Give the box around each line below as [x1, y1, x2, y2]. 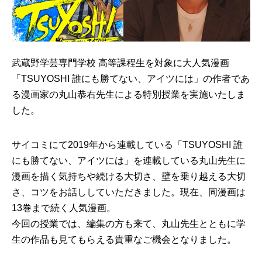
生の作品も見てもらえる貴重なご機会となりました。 [12, 234, 236, 244]
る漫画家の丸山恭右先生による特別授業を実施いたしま [12, 89, 246, 99]
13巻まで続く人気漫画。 [12, 202, 116, 213]
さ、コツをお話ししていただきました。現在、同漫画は [12, 187, 246, 197]
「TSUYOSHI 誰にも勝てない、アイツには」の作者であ [12, 73, 250, 84]
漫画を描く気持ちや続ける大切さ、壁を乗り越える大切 [12, 171, 246, 181]
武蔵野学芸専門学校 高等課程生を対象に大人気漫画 [12, 57, 229, 68]
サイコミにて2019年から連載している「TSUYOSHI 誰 [12, 139, 243, 150]
